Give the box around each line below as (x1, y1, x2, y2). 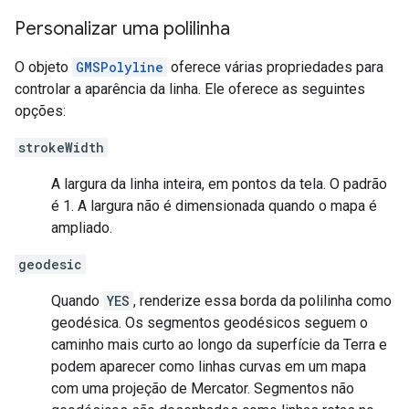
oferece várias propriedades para (167, 58, 383, 77)
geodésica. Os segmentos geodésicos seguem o (51, 314, 368, 332)
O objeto (15, 58, 72, 77)
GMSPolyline (76, 58, 163, 77)
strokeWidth (18, 139, 104, 157)
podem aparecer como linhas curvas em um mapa (51, 358, 366, 376)
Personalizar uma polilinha (15, 17, 230, 41)
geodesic (18, 256, 82, 274)
